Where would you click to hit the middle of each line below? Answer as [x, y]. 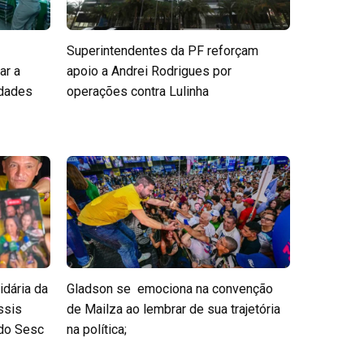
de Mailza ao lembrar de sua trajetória [173, 309]
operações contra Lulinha [137, 92]
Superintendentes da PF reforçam [162, 51]
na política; [96, 329]
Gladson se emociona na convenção [169, 288]
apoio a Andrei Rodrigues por [149, 71]
